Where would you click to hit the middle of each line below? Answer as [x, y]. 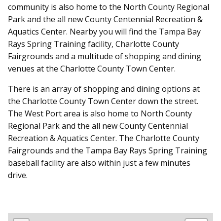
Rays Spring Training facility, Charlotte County [93, 44]
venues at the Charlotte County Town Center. [92, 68]
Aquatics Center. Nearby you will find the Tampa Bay [104, 31]
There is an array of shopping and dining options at [104, 89]
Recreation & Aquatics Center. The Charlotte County [104, 138]
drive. [19, 175]
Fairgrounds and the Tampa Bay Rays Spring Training [108, 150]
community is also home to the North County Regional [109, 7]
